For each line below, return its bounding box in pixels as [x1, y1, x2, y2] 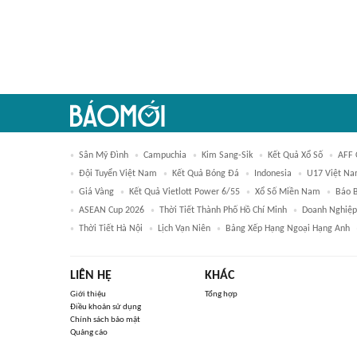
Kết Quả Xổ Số [268, 151, 323, 160]
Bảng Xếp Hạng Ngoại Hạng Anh [226, 224, 350, 233]
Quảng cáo [70, 328, 108, 337]
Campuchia [143, 151, 186, 160]
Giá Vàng [79, 187, 114, 197]
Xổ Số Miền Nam [255, 187, 320, 197]
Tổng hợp [205, 290, 237, 299]
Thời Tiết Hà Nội [79, 224, 143, 233]
